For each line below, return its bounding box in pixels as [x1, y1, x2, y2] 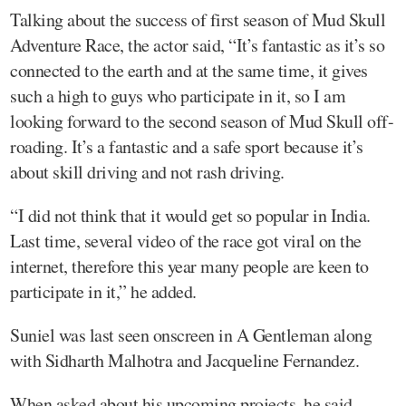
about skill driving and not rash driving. [10, 159, 285, 184]
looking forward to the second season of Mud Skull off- [10, 108, 393, 133]
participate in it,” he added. [10, 278, 197, 304]
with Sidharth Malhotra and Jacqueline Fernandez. [10, 347, 359, 372]
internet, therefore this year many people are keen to [10, 253, 369, 278]
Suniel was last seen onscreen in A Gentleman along [10, 322, 372, 347]
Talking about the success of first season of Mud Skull [10, 6, 385, 32]
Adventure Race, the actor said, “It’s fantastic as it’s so [10, 32, 384, 57]
